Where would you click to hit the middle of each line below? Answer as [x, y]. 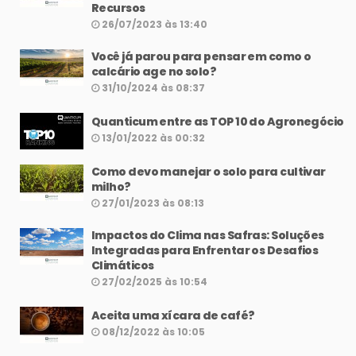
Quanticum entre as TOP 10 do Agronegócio [218, 122]
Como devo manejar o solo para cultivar [209, 172]
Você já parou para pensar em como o [201, 57]
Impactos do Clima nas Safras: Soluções [208, 236]
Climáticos [123, 266]
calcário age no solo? [154, 72]
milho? [111, 187]
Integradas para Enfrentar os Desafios [205, 251]
